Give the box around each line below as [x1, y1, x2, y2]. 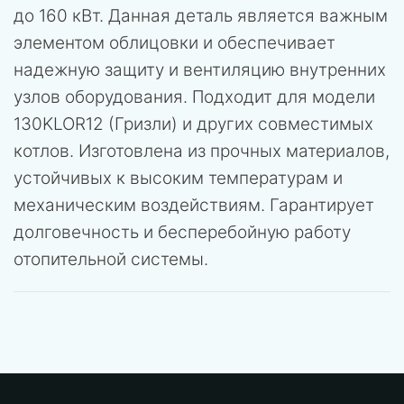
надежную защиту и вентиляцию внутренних [14, 60, 386, 80]
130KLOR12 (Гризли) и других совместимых [14, 114, 373, 134]
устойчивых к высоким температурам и [14, 168, 343, 188]
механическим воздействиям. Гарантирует [14, 195, 374, 216]
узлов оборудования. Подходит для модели [14, 87, 375, 107]
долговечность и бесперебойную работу [14, 222, 351, 243]
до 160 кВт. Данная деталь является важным [14, 5, 388, 26]
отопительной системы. [14, 249, 208, 270]
